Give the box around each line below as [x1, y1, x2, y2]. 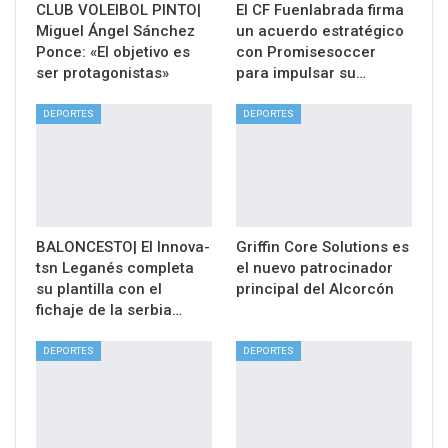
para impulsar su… [236, 63, 366, 82]
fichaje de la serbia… [36, 300, 182, 319]
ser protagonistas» [36, 63, 169, 82]
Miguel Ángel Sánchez [36, 21, 195, 40]
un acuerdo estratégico [236, 21, 404, 40]
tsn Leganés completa [36, 258, 194, 277]
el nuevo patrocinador [236, 258, 393, 277]
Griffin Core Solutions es [236, 237, 409, 256]
